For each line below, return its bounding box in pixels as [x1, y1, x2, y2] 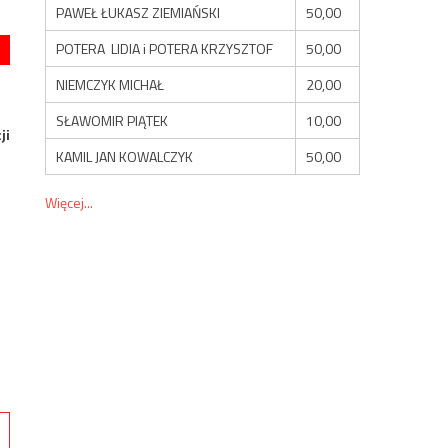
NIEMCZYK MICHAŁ [56, 73, 165, 95]
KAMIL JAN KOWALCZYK [56, 145, 194, 167]
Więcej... [45, 191, 94, 213]
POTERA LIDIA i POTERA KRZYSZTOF [56, 37, 274, 59]
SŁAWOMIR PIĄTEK [56, 109, 169, 131]
